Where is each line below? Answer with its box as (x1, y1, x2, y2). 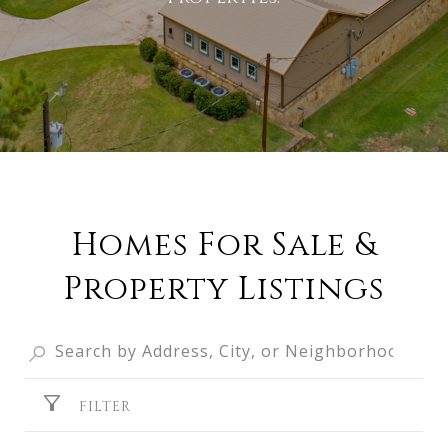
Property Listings (63, 268, 385, 311)
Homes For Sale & (71, 224, 377, 267)
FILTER (79, 397, 131, 416)
